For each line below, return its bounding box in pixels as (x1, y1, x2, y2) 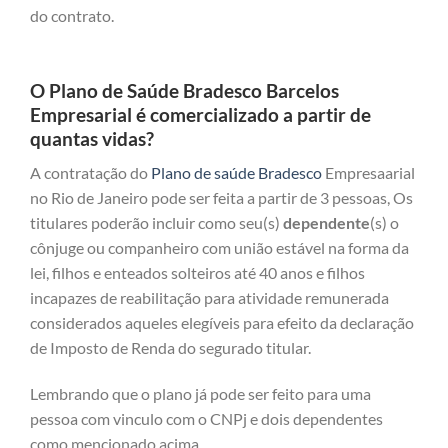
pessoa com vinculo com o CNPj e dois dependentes (30, 409, 383, 429)
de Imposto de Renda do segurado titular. (30, 338, 311, 358)
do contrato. (30, 5, 114, 25)
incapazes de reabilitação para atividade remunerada (30, 288, 389, 308)
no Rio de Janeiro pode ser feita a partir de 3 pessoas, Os (30, 188, 413, 208)
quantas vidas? (30, 126, 154, 150)
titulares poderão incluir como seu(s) (30, 213, 283, 233)
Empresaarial (322, 163, 415, 183)
